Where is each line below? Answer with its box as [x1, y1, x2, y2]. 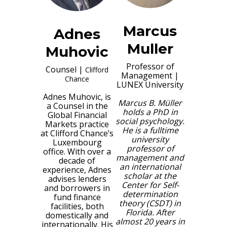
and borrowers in [44, 182, 110, 194]
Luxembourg [52, 136, 102, 148]
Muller [127, 40, 173, 57]
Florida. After [125, 206, 175, 218]
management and [116, 152, 184, 163]
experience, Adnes [43, 164, 111, 175]
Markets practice [45, 118, 109, 130]
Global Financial [47, 109, 107, 121]
